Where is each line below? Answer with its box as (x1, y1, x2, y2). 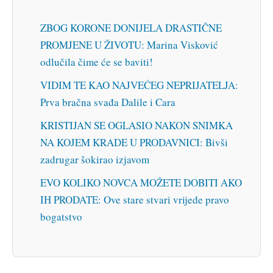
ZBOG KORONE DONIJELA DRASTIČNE (40, 20, 222, 35)
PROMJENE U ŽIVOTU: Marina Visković (40, 37, 218, 52)
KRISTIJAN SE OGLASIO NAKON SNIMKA (40, 118, 233, 132)
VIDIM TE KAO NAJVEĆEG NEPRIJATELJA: (40, 77, 238, 92)
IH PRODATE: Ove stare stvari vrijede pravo (40, 192, 229, 207)
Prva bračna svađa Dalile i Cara (40, 94, 175, 109)
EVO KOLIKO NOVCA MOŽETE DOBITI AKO (40, 175, 242, 190)
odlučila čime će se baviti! (40, 54, 153, 69)
